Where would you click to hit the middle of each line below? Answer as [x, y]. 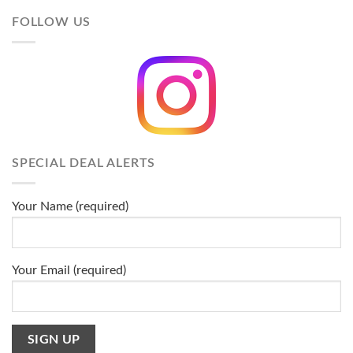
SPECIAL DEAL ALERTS [84, 163]
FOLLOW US [52, 22]
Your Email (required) [69, 270]
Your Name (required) [70, 206]
